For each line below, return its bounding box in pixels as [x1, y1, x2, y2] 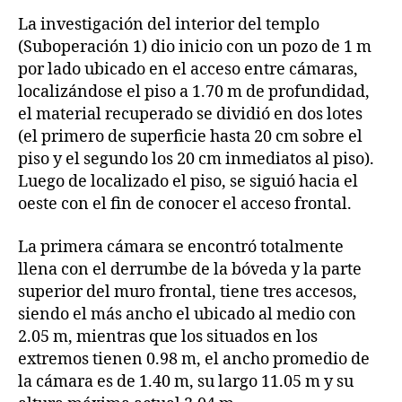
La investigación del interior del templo [18, 14, 319, 36]
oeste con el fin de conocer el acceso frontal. [18, 194, 352, 215]
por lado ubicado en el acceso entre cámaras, [18, 59, 358, 81]
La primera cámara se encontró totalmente [18, 236, 344, 258]
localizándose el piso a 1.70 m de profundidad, [18, 82, 370, 103]
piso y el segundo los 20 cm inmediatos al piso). [18, 149, 374, 170]
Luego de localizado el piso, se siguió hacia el [18, 171, 358, 193]
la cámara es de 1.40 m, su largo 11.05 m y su [18, 371, 354, 392]
